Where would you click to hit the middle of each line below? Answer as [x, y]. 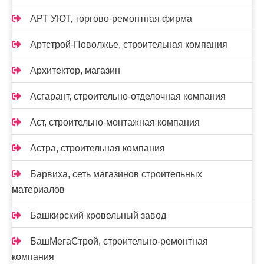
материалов [38, 189]
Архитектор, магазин [75, 70]
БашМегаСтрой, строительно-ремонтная [119, 241]
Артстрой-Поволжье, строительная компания [129, 44]
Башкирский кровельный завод [98, 215]
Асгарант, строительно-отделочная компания [128, 96]
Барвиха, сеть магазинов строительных [116, 174]
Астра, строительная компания [98, 148]
